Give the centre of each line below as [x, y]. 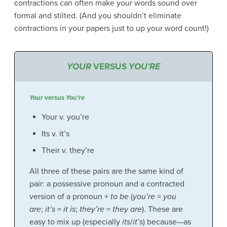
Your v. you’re [65, 117]
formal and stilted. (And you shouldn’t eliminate [98, 15]
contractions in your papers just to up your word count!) [111, 28]
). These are [162, 210]
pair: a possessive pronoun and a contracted [107, 184]
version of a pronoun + [70, 197]
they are [127, 210]
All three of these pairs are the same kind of [106, 172]
